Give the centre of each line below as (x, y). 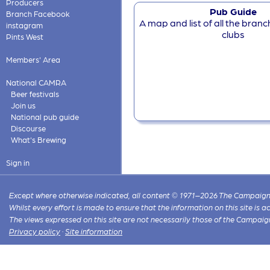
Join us (23, 105)
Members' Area (33, 59)
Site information (94, 231)
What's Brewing (38, 140)
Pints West (24, 36)
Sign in (17, 162)
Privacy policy (35, 231)
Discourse (28, 128)
